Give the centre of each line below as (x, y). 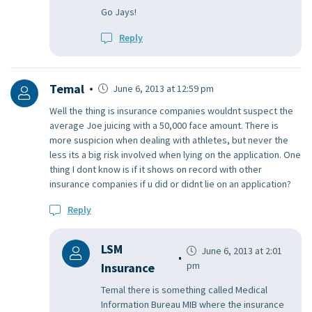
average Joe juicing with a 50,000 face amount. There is (164, 126)
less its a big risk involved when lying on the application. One (175, 155)
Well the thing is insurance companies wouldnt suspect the (171, 111)
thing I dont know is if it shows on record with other (156, 170)
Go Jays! (119, 12)
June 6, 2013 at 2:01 (241, 251)
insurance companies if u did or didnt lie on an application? (170, 184)
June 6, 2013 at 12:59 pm (162, 89)
